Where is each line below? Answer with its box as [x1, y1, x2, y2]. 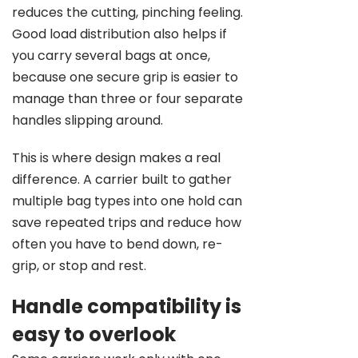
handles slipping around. [12, 111, 163, 129]
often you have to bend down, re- [12, 235, 223, 253]
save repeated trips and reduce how [12, 213, 241, 232]
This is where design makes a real [12, 149, 221, 167]
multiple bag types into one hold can [12, 192, 242, 210]
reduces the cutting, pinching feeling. [12, 3, 243, 22]
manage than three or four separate [12, 89, 243, 108]
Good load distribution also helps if [12, 25, 227, 43]
